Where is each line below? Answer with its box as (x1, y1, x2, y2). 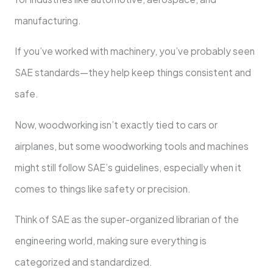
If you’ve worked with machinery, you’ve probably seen (14, 45, 255, 57)
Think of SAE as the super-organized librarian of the (14, 213, 239, 225)
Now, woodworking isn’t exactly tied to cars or (14, 118, 218, 130)
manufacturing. (14, 14, 83, 26)
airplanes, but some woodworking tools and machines (14, 140, 249, 152)
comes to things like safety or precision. (14, 182, 193, 194)
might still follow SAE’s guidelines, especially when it (14, 161, 241, 173)
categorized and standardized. (14, 256, 154, 268)
